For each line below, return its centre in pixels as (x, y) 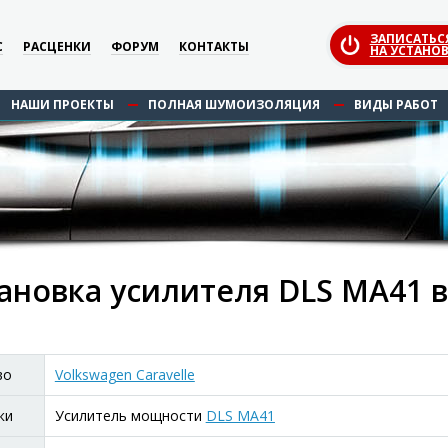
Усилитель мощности (130, 415)
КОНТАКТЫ (214, 46)
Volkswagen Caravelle (124, 374)
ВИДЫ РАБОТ (395, 104)
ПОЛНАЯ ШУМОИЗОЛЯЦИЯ (233, 104)
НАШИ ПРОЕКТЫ (62, 104)
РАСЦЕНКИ (57, 46)
